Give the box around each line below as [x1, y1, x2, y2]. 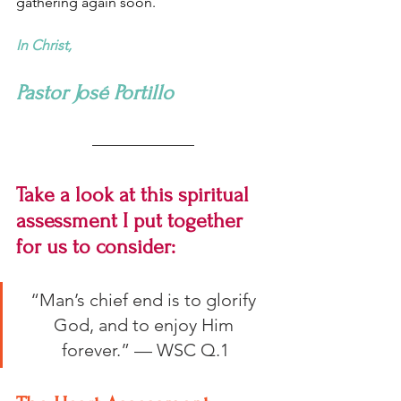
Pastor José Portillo [16, 81, 174, 105]
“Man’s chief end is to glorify [30, 289, 260, 311]
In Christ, [16, 37, 72, 54]
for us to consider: [16, 235, 175, 259]
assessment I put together [16, 209, 248, 233]
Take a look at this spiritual [16, 183, 254, 207]
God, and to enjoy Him [53, 314, 238, 336]
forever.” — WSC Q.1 [62, 339, 229, 361]
